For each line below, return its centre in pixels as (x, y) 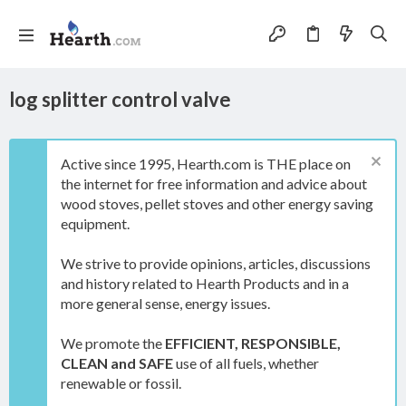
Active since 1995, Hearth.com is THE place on (206, 164)
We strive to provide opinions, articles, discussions (216, 263)
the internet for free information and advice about (214, 184)
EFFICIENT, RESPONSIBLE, (253, 343)
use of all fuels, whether (246, 363)
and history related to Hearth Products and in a (205, 283)
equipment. (95, 223)
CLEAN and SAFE (117, 363)
